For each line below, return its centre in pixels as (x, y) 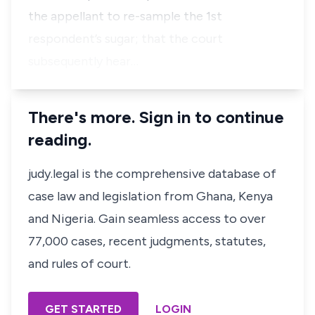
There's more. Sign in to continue (156, 117)
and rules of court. (79, 264)
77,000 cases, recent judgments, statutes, (147, 241)
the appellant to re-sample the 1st (125, 16)
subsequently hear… (83, 61)
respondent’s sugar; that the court (126, 39)
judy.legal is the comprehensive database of (152, 174)
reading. (60, 140)
